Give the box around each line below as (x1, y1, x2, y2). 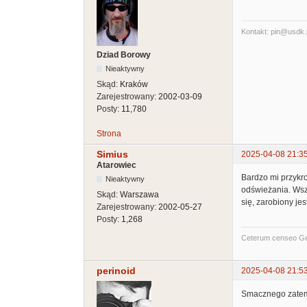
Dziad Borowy (97, 50, 151, 60)
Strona (97, 129, 121, 139)
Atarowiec (97, 160, 136, 171)
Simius (97, 149, 128, 160)
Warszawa (120, 190, 159, 200)
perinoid (97, 265, 136, 277)
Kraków (120, 79, 148, 90)
